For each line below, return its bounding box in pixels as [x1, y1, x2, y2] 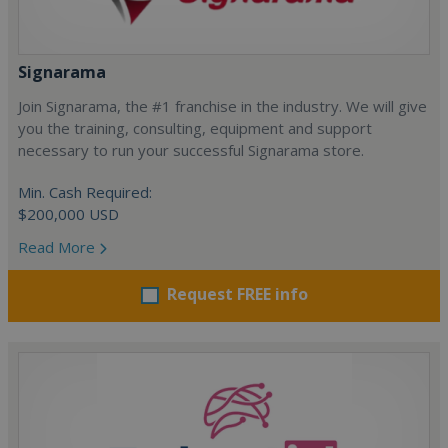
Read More [18, 236, 99, 257]
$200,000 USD [18, 203, 119, 224]
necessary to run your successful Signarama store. [18, 139, 364, 160]
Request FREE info [166, 282, 308, 305]
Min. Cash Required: [18, 181, 152, 202]
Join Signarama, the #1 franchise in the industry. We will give [18, 95, 427, 116]
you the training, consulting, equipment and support [18, 117, 372, 138]
